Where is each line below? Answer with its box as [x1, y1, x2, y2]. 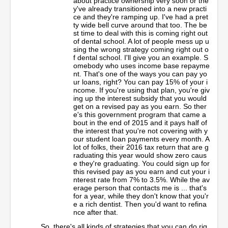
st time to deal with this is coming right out [73, 28, 208, 37]
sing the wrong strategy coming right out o [73, 45, 209, 53]
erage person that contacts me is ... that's [73, 183, 207, 192]
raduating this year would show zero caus [73, 151, 207, 159]
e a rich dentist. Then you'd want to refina [73, 199, 207, 208]
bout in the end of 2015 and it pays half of [73, 118, 207, 127]
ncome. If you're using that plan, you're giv [73, 85, 210, 94]
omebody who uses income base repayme [73, 61, 210, 70]
